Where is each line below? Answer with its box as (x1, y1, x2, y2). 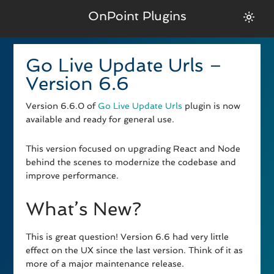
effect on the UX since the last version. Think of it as (26, 245, 243, 256)
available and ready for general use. (26, 114, 175, 125)
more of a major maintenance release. (26, 259, 185, 269)
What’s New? (26, 198, 142, 220)
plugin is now (182, 101, 241, 111)
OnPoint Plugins (87, 9, 187, 23)
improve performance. (26, 171, 119, 181)
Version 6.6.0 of (26, 101, 98, 111)
